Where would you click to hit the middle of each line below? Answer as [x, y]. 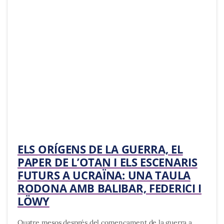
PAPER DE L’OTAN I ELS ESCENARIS [107, 162]
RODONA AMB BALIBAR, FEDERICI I [110, 188]
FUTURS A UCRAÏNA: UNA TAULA [104, 175]
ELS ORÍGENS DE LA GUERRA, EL [100, 149]
